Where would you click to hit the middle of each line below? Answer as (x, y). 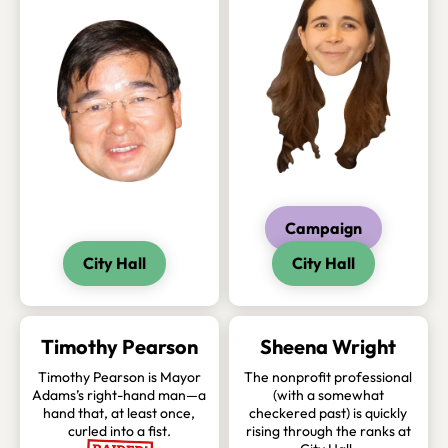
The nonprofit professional (328, 377)
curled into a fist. (119, 431)
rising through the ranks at (328, 431)
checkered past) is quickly (328, 413)
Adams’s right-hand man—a (119, 395)
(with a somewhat (328, 395)
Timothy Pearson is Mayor (119, 377)
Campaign (323, 228)
